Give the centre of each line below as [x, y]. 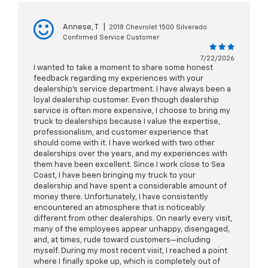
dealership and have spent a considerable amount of [130, 187]
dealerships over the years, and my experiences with [130, 154]
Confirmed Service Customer [111, 38]
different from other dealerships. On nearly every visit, [133, 219]
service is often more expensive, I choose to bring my [132, 111]
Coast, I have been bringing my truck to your [115, 176]
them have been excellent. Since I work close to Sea [129, 165]
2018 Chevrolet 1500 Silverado [158, 28]
